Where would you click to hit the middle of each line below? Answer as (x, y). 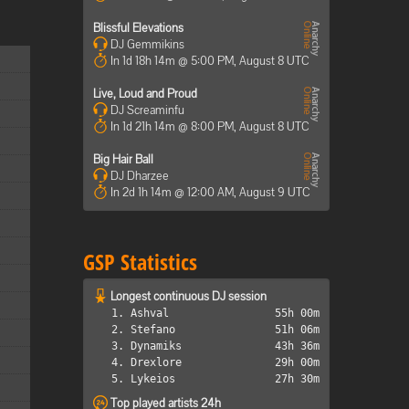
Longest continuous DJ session (189, 296)
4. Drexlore (147, 362)
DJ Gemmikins (146, 44)
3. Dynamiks (147, 346)
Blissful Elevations (138, 28)
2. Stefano (143, 330)
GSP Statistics (140, 262)
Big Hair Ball (123, 159)
